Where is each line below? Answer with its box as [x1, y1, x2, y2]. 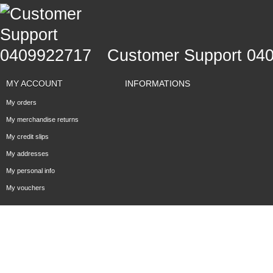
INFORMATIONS [125, 79, 190, 88]
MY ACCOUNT [6, 79, 63, 88]
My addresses [6, 150, 49, 157]
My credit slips [6, 133, 49, 140]
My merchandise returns [6, 116, 79, 123]
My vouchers [6, 184, 45, 191]
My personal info [6, 167, 55, 174]
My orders [6, 99, 37, 106]
